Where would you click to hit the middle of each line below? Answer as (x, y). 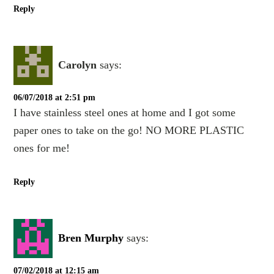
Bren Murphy (91, 238)
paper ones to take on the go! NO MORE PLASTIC (129, 130)
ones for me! (42, 148)
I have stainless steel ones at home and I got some (125, 112)
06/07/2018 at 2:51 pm (55, 97)
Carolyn (78, 65)
